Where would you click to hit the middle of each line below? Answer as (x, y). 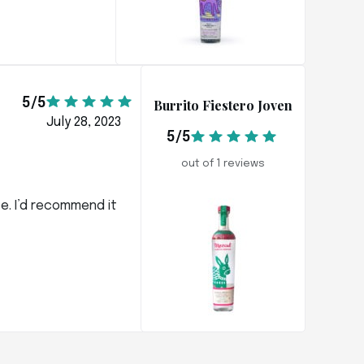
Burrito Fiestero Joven (223, 105)
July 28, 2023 (84, 122)
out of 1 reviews (223, 164)
